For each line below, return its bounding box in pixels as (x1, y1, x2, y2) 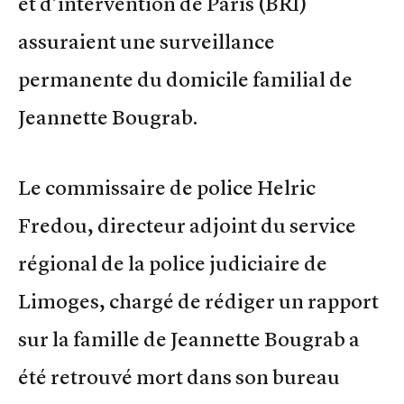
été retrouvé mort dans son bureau (18, 364, 340, 390)
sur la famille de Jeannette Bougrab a (18, 326, 360, 353)
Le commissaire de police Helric (18, 175, 316, 201)
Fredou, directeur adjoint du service (18, 213, 356, 239)
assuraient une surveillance (18, 28, 275, 54)
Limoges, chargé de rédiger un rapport (18, 289, 379, 315)
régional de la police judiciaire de (18, 251, 327, 277)
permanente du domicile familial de (18, 66, 353, 92)
